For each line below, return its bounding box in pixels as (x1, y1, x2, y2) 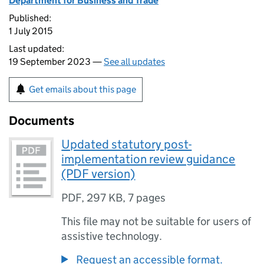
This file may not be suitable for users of (61, 214, 252, 228)
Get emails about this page (29, 84, 136, 95)
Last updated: (9, 43, 64, 54)
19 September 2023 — (9, 56, 104, 67)
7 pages (128, 191, 166, 204)
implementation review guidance (61, 151, 236, 167)
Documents (9, 113, 74, 128)
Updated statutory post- (61, 137, 192, 152)
